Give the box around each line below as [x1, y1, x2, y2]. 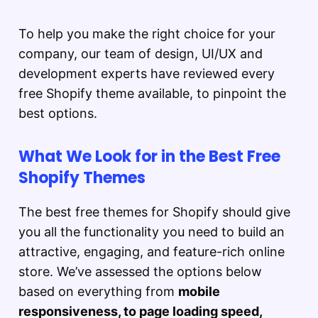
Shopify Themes [18, 167, 146, 190]
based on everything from [18, 284, 178, 300]
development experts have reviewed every [18, 66, 275, 82]
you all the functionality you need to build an [18, 224, 285, 240]
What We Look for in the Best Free [18, 146, 280, 168]
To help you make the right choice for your [18, 26, 275, 42]
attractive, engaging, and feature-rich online [18, 244, 285, 260]
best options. [18, 106, 97, 121]
